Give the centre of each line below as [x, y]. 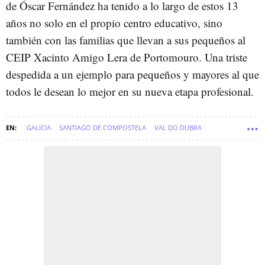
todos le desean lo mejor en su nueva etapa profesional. [130, 91]
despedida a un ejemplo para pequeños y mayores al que [132, 74]
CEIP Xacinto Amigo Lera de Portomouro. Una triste [127, 57]
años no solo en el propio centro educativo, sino [114, 22]
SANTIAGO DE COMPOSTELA [103, 127]
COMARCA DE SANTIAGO [48, 148]
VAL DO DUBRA [178, 127]
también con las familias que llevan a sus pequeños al [126, 40]
